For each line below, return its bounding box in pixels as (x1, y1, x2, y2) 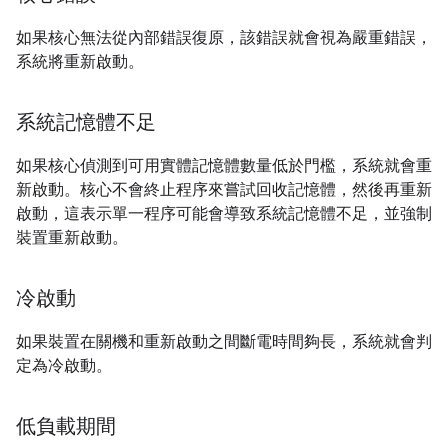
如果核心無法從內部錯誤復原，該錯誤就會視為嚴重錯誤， (16, 28, 432, 48)
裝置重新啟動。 (16, 228, 128, 248)
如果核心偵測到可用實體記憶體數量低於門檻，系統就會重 (16, 156, 432, 176)
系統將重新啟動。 (16, 52, 144, 72)
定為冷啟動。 (16, 356, 112, 376)
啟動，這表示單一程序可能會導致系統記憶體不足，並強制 (16, 204, 432, 224)
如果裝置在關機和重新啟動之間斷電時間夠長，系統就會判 (16, 332, 432, 352)
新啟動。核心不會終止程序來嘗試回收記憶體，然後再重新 (16, 180, 432, 200)
